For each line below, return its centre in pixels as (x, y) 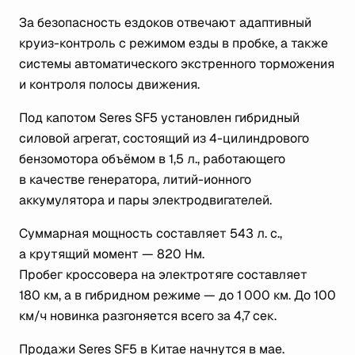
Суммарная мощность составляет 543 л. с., (151, 233)
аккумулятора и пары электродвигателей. (145, 200)
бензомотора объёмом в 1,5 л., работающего (152, 159)
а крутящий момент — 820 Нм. (112, 254)
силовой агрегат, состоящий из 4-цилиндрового (164, 138)
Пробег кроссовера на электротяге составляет (163, 275)
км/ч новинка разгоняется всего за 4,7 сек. (148, 316)
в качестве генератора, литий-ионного (135, 179)
